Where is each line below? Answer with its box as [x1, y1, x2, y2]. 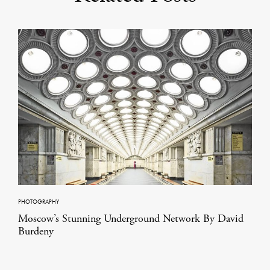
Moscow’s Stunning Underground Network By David [18, 211, 243, 225]
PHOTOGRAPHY [18, 197, 59, 206]
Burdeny [18, 224, 54, 238]
